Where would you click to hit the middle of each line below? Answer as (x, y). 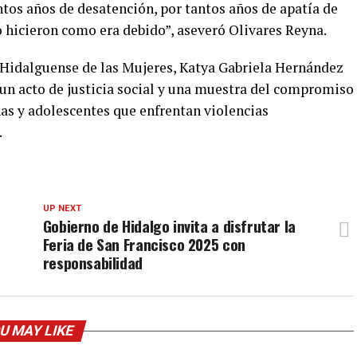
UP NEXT (62, 208)
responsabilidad (92, 263)
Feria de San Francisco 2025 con (144, 244)
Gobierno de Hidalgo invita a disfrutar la (169, 226)
